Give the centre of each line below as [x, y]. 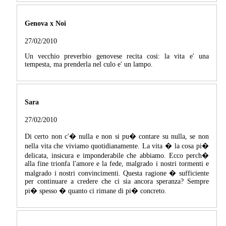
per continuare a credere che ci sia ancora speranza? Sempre [117, 181]
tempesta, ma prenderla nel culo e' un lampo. [89, 64]
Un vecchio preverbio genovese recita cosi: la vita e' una [117, 56]
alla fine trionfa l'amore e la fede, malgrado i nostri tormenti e [117, 163]
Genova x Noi [45, 24]
